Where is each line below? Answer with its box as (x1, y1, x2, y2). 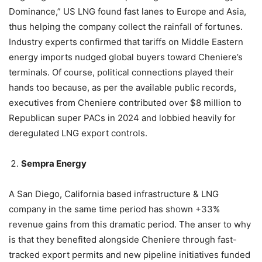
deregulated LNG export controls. (9, 127, 147, 139)
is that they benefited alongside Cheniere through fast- (9, 233, 237, 245)
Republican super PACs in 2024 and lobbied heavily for (9, 112, 236, 123)
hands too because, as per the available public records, (9, 81, 236, 93)
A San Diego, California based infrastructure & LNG (9, 188, 219, 199)
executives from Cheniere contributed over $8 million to (9, 96, 242, 108)
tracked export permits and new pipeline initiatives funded (9, 249, 250, 260)
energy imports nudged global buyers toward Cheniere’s (9, 51, 243, 63)
